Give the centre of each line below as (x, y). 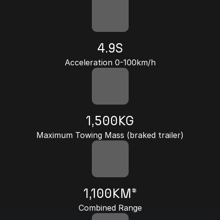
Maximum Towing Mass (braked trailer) (110, 135)
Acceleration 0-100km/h (110, 62)
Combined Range (110, 208)
